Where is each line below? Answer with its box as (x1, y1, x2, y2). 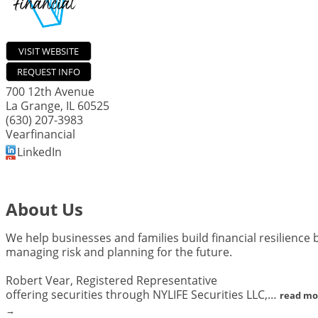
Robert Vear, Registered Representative (6, 272, 217, 288)
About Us (6, 197, 83, 221)
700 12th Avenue (6, 84, 94, 99)
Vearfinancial (6, 126, 75, 142)
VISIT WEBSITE (18, 45, 79, 57)
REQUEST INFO (17, 65, 80, 78)
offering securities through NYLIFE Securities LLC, (6, 286, 268, 302)
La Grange (6, 98, 60, 114)
